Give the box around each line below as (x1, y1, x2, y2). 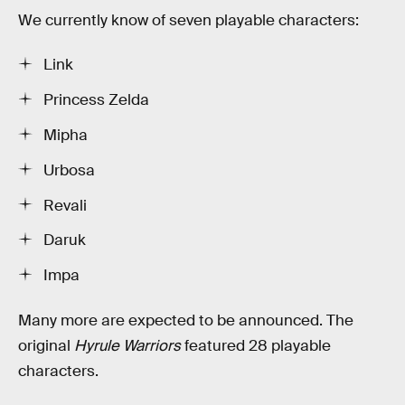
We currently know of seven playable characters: (18, 10, 359, 30)
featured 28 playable (184, 335, 331, 355)
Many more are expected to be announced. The (18, 310, 353, 330)
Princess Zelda (43, 90, 149, 110)
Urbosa (43, 160, 95, 180)
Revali (43, 195, 87, 215)
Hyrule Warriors (74, 335, 184, 355)
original (18, 335, 74, 355)
